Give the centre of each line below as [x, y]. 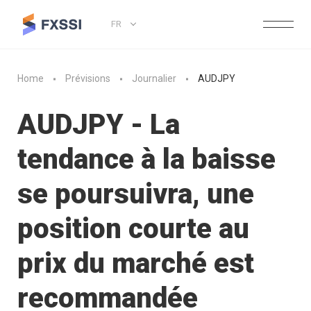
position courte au [133, 229]
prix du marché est [136, 263]
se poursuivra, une [136, 194]
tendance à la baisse [146, 159]
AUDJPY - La [99, 125]
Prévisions [88, 79]
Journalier [154, 79]
